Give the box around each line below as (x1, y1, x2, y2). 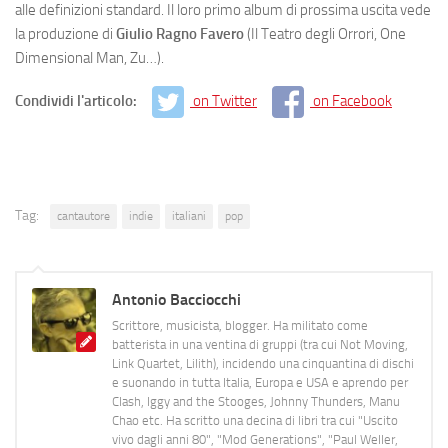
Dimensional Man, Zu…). (15, 48, 164, 67)
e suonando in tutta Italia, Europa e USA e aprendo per (112, 375, 408, 391)
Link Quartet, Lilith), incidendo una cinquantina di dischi (112, 356, 414, 372)
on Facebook (313, 91, 392, 110)
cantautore (57, 209, 110, 224)
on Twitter (193, 91, 257, 110)
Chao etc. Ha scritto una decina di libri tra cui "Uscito (112, 413, 398, 429)
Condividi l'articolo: (15, 91, 140, 110)
